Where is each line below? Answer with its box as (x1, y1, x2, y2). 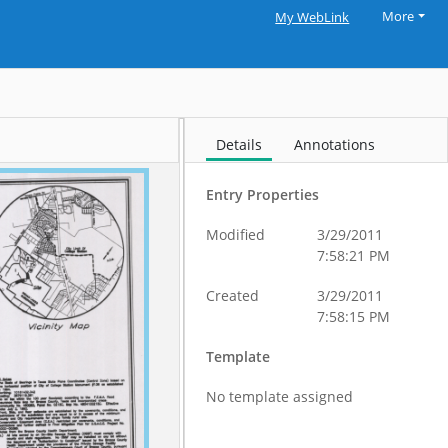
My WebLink (275, 9, 350, 26)
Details (216, 135, 263, 154)
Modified (206, 225, 266, 244)
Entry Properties (206, 185, 320, 204)
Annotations (294, 135, 376, 154)
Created (206, 286, 260, 305)
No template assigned (206, 387, 354, 406)
